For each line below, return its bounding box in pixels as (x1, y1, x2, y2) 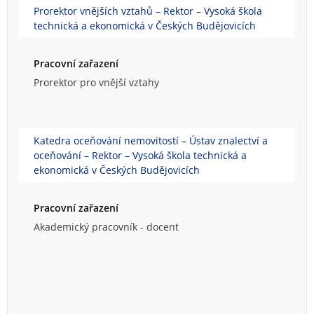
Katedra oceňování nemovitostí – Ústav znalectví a (34, 134, 268, 148)
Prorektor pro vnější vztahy (34, 75, 159, 89)
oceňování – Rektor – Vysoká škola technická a (34, 149, 247, 163)
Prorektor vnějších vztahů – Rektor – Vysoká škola (34, 4, 262, 18)
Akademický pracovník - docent (34, 219, 179, 233)
